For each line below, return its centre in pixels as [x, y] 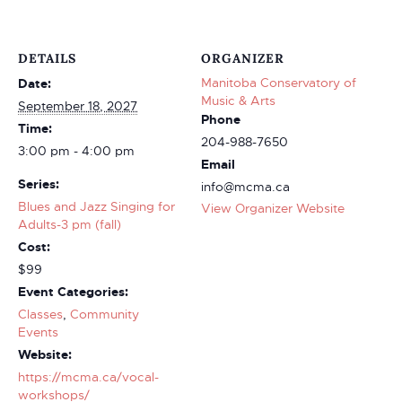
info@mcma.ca [245, 187]
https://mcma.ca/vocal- [88, 377]
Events [38, 332]
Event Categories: [73, 292]
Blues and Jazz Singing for [96, 206]
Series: [39, 184]
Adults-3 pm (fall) [70, 224]
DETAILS [47, 58]
